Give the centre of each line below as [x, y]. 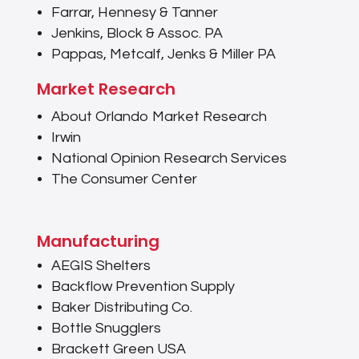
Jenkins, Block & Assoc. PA [137, 34]
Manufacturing [98, 242]
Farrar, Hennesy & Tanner [134, 13]
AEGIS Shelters [101, 266]
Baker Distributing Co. [121, 308]
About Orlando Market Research [159, 117]
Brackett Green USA [118, 349]
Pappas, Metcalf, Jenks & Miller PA [163, 54]
